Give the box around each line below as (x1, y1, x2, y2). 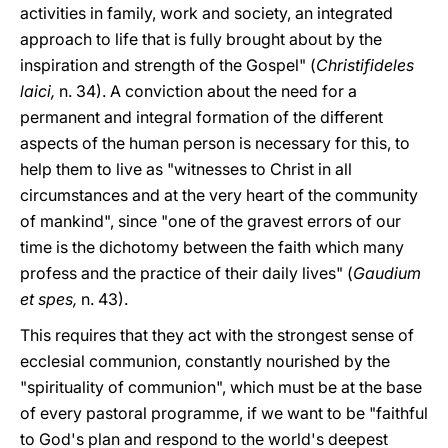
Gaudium (353, 263, 421, 283)
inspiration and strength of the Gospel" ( (20, 55, 316, 75)
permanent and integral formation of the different (20, 107, 383, 127)
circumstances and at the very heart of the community (20, 185, 418, 205)
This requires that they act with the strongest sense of (20, 325, 414, 345)
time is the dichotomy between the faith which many (20, 237, 404, 257)
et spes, (20, 289, 81, 309)
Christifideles (316, 55, 414, 75)
